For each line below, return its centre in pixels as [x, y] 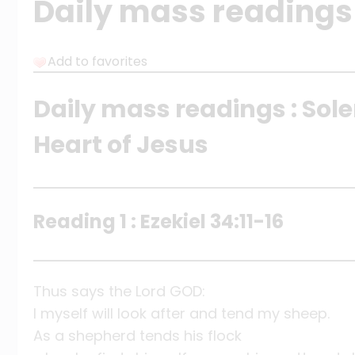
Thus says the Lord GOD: [119, 292]
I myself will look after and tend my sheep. [181, 314]
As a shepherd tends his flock [137, 336]
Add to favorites [97, 62]
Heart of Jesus [121, 145]
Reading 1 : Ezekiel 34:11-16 [158, 222]
